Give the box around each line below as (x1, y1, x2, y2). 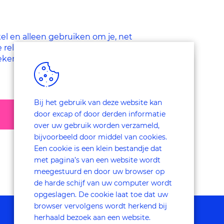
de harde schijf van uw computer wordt (34, 178, 172, 187)
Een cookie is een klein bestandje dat (34, 144, 162, 153)
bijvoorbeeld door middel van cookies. (34, 132, 167, 141)
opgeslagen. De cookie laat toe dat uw (34, 190, 168, 199)
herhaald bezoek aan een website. (34, 213, 150, 222)
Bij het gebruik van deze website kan (34, 98, 162, 107)
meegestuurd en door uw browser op (34, 167, 164, 176)
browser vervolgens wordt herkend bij (34, 201, 167, 210)
